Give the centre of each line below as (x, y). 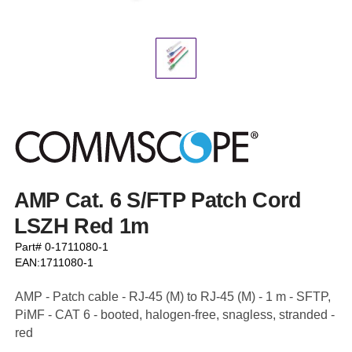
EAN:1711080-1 (55, 262)
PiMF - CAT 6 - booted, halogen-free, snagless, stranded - (175, 314)
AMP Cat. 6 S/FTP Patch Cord (158, 200)
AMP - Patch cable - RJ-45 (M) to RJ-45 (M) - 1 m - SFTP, (173, 296)
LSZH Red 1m (81, 226)
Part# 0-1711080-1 (62, 247)
